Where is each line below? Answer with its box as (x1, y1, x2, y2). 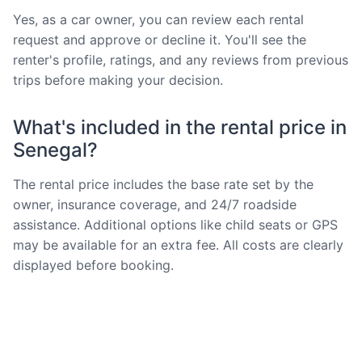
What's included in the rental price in (13, 115, 347, 139)
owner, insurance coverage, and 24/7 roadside (13, 196, 297, 213)
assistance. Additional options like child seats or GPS (13, 216, 338, 233)
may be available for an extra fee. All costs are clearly (13, 236, 343, 253)
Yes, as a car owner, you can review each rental (13, 11, 304, 27)
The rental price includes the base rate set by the (13, 175, 314, 192)
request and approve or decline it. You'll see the (13, 31, 306, 48)
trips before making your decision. (13, 71, 223, 88)
